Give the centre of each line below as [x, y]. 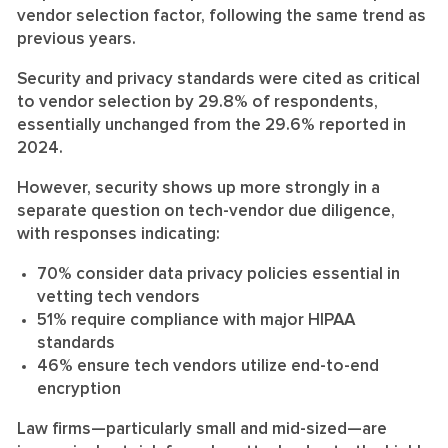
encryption [79, 389]
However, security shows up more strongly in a [198, 188]
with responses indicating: [120, 234]
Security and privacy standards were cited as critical [218, 79]
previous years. [76, 39]
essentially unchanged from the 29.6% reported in [211, 125]
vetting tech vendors [118, 297]
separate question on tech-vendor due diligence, [206, 211]
